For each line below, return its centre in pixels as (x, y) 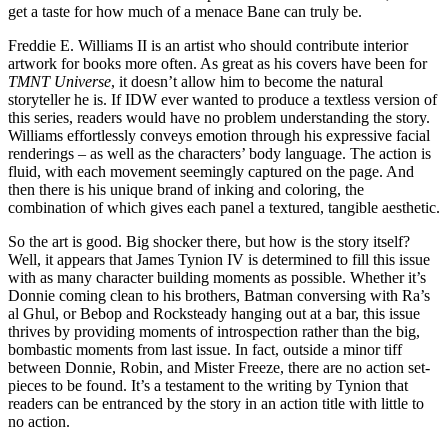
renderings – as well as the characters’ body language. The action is (219, 153)
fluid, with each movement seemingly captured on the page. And (211, 171)
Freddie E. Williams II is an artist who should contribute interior (208, 45)
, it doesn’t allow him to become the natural (247, 81)
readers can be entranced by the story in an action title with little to (216, 403)
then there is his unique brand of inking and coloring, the (186, 189)
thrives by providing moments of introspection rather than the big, (214, 331)
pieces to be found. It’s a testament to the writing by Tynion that (208, 385)
